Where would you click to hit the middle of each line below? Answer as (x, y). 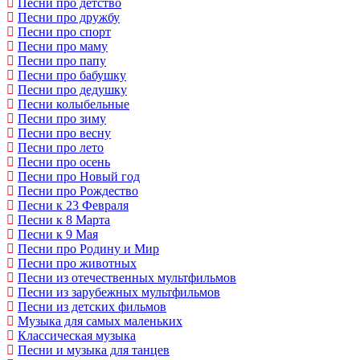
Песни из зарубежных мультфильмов (119, 292)
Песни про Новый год (79, 176)
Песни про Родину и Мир (88, 248)
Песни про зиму (62, 118)
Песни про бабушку (72, 75)
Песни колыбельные (74, 104)
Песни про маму (63, 46)
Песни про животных (77, 263)
